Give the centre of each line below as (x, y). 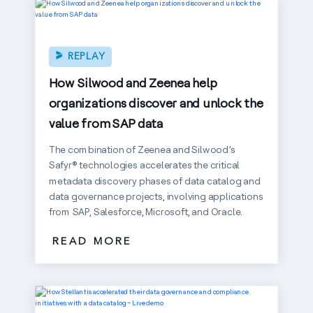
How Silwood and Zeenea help (133, 83)
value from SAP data (105, 123)
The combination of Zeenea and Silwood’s (142, 150)
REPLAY (86, 57)
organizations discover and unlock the (156, 103)
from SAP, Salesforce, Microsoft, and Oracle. (145, 212)
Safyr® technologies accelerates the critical (144, 165)
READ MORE (92, 242)
